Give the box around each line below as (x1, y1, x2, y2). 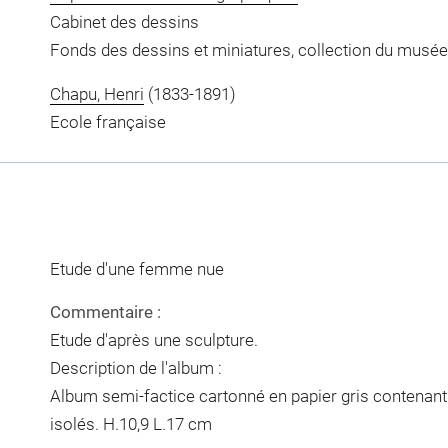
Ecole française (49, 111, 166, 132)
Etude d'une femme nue (49, 258, 224, 279)
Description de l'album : (49, 358, 222, 378)
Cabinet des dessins (49, 12, 199, 32)
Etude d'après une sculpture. (49, 330, 258, 350)
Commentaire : (49, 302, 161, 322)
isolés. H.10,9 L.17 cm (49, 414, 212, 434)
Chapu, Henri (49, 83, 144, 104)
